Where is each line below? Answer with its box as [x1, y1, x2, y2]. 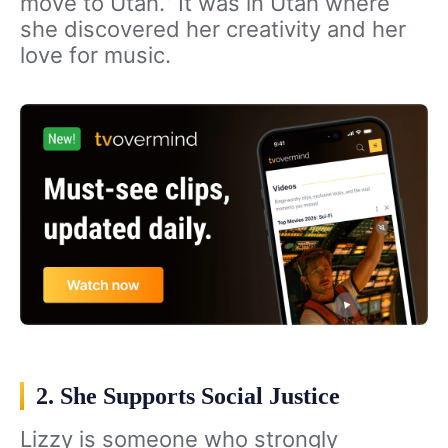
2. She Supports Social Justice [36, 383, 340, 410]
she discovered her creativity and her [20, 15, 406, 42]
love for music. [20, 41, 171, 68]
